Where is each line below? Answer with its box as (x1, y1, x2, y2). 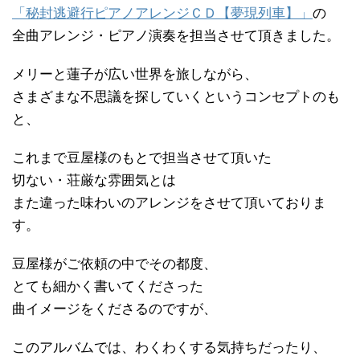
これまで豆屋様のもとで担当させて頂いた (12, 149, 272, 166)
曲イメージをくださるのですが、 (12, 301, 217, 317)
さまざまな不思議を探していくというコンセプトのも (12, 88, 340, 104)
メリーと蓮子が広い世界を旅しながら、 (12, 66, 258, 82)
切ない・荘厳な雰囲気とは (12, 172, 176, 188)
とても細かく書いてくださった (12, 278, 203, 294)
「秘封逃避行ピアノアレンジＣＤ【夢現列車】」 (12, 5, 313, 21)
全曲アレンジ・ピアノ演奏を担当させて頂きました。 (12, 27, 340, 43)
